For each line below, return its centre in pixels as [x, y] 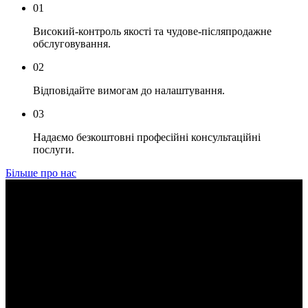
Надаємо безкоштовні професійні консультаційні [147, 137]
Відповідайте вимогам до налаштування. [129, 90]
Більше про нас [41, 173]
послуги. [54, 150]
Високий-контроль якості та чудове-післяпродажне [152, 31]
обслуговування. [72, 44]
